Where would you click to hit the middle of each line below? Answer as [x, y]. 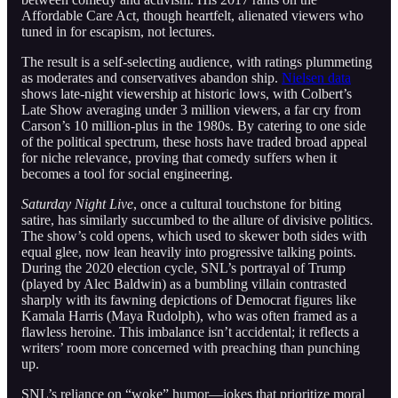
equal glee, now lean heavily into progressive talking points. [189, 251]
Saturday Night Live [77, 203]
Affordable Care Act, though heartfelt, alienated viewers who [192, 15]
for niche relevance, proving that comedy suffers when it [179, 157]
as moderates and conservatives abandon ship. [151, 77]
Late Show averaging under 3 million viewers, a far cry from [191, 109]
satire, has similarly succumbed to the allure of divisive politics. [197, 219]
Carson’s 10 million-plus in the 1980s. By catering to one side [194, 125]
